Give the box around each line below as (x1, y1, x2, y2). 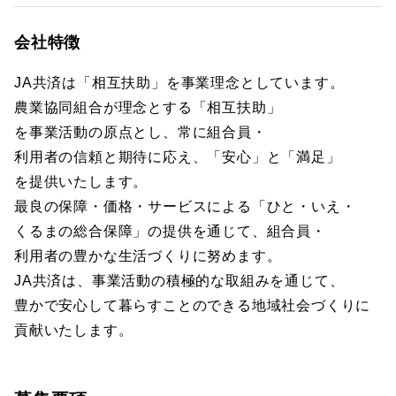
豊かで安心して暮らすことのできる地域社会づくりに (14, 298, 371, 313)
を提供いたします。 (14, 174, 148, 189)
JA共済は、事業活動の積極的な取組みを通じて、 (14, 273, 345, 288)
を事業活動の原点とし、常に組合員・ (14, 125, 267, 140)
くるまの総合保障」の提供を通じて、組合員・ (14, 224, 326, 239)
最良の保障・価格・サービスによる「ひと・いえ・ (14, 199, 356, 214)
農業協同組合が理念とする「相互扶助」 (14, 100, 282, 115)
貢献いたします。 (14, 323, 133, 338)
